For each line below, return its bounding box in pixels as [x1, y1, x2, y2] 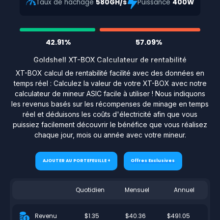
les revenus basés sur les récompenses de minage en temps [11, 99, 209, 108]
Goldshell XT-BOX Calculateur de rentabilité [33, 55, 187, 64]
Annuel [174, 185, 195, 194]
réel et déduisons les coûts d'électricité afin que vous [23, 110, 197, 118]
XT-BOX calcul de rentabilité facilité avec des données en [16, 68, 204, 77]
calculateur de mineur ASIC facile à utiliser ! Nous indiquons [15, 89, 205, 98]
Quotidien [76, 185, 105, 194]
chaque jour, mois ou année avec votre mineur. [34, 130, 186, 139]
